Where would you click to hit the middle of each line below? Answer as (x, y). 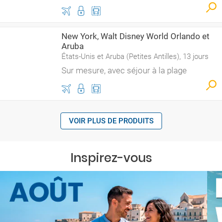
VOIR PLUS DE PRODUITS (111, 121)
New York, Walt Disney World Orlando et (136, 36)
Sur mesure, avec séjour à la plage (124, 70)
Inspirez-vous (111, 158)
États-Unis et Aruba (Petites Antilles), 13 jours (135, 56)
